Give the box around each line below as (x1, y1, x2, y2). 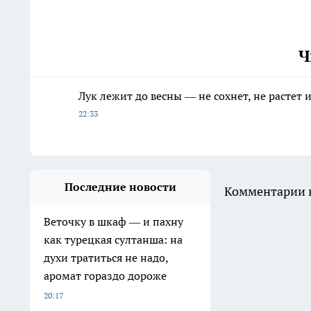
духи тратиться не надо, (44, 250, 169, 264)
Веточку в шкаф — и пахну (44, 214, 183, 228)
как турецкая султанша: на (44, 232, 183, 246)
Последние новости (64, 179, 176, 194)
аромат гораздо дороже (44, 268, 167, 283)
